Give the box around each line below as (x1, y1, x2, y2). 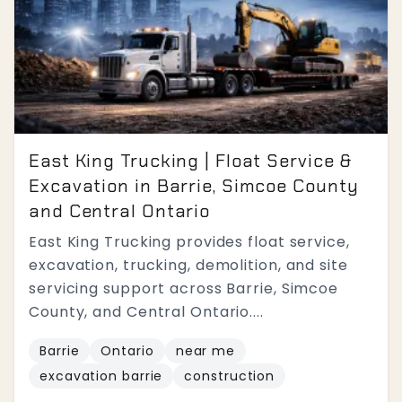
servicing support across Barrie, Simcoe (29, 278, 339, 299)
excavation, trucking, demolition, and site (29, 255, 348, 275)
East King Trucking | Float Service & (29, 149, 353, 172)
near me (175, 342, 236, 360)
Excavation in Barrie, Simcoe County (29, 174, 359, 197)
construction (184, 367, 275, 385)
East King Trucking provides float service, (29, 232, 350, 252)
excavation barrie (39, 367, 163, 385)
